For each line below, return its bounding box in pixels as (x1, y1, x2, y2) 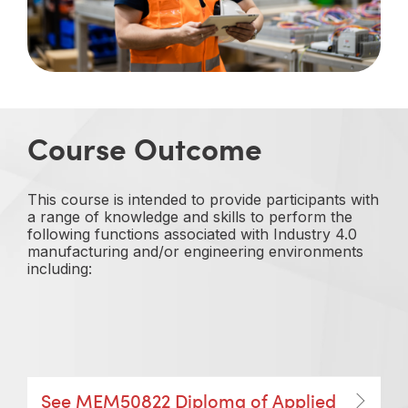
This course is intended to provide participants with (27, 190, 379, 209)
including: (27, 260, 92, 279)
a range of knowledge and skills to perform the (27, 208, 352, 227)
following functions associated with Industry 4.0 (27, 225, 357, 244)
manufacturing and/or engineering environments (27, 242, 363, 261)
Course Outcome (27, 127, 262, 169)
